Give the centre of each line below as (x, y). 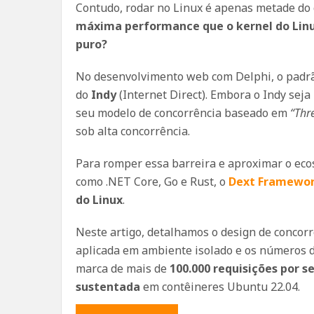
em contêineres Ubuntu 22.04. (220, 287)
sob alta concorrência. (133, 131)
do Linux (99, 200)
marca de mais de (123, 268)
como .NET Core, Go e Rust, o (152, 182)
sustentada (108, 287)
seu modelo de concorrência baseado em (183, 113)
